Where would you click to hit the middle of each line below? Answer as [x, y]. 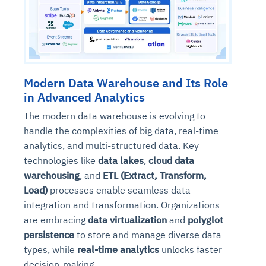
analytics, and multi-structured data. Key [111, 145]
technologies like [61, 160]
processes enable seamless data [119, 190]
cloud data [171, 160]
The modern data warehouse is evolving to [115, 115]
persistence [49, 234]
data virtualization [127, 219]
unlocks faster [191, 249]
